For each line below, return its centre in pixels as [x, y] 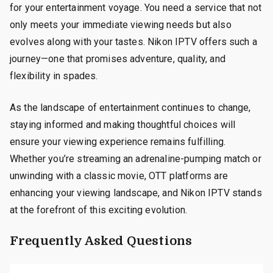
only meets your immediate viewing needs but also [121, 24]
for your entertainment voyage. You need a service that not [136, 7]
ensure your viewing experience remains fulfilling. [118, 141]
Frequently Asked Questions [101, 241]
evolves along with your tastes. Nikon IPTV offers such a [133, 41]
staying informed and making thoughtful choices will [123, 124]
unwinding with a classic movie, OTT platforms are [119, 175]
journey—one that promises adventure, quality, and [118, 58]
